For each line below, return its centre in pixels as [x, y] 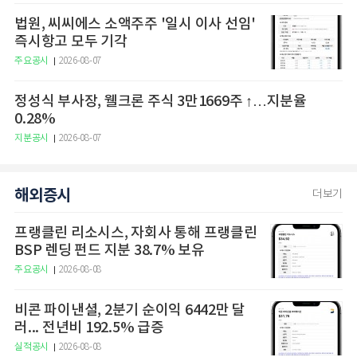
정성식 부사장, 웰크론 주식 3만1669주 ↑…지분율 [130, 102]
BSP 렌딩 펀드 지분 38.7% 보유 [110, 251]
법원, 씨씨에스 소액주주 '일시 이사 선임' [135, 25]
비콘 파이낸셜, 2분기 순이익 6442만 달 [130, 311]
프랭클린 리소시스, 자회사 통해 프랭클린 [136, 233]
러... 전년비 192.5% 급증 [89, 328]
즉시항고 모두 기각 [71, 42]
